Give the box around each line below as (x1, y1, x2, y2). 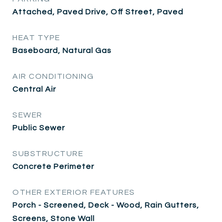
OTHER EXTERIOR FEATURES (12, 188, 135, 196)
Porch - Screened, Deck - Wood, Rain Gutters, (12, 201, 199, 209)
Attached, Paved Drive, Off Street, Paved (12, 7, 183, 16)
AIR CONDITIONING (12, 72, 94, 80)
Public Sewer (12, 123, 65, 132)
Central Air (12, 85, 56, 93)
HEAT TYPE (12, 33, 60, 42)
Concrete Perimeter (12, 162, 94, 170)
